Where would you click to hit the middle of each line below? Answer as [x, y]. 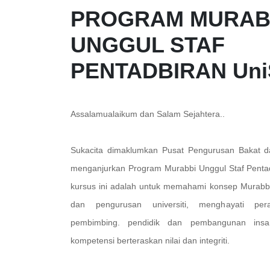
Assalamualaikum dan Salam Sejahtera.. [148, 114]
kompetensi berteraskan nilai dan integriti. [150, 240]
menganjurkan [98, 168]
